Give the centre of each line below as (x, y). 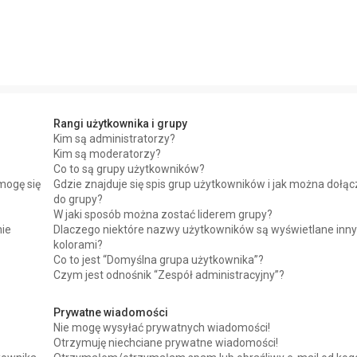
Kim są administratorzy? (115, 139)
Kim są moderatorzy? (108, 154)
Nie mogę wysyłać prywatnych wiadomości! (162, 328)
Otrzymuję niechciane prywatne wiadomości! (166, 343)
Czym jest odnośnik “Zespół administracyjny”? (169, 275)
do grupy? (78, 199)
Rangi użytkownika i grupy (121, 124)
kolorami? (78, 245)
